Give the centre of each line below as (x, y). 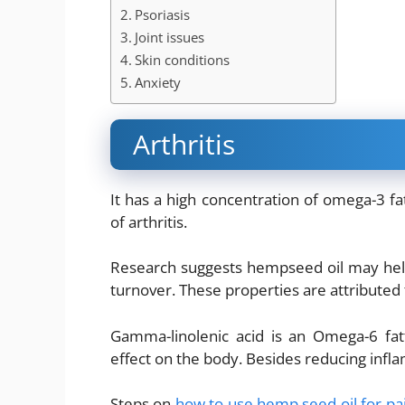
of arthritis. (149, 221)
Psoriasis (163, 14)
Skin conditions (183, 59)
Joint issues (170, 37)
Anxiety (158, 82)
